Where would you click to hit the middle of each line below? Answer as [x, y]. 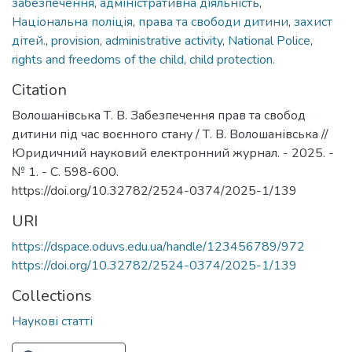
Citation [39, 90]
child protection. [232, 59]
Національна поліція [72, 22]
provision [75, 40]
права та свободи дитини [213, 22]
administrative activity [164, 40]
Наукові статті [52, 321]
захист [313, 22]
